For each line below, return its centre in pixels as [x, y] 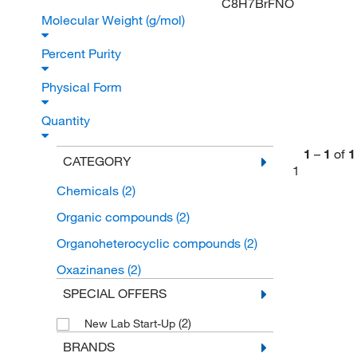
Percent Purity [83, 53]
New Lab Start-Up [131, 324]
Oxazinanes [92, 269]
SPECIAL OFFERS [114, 293]
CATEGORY [96, 161]
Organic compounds [116, 217]
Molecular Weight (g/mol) [115, 20]
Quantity [67, 120]
